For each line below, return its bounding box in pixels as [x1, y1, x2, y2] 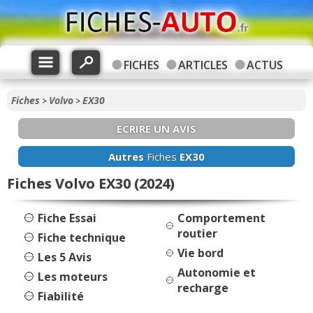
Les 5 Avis [38, 249, 92, 265]
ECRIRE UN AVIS [117, 122, 196, 136]
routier [177, 226, 217, 242]
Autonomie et [177, 265, 256, 281]
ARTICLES [177, 57, 228, 73]
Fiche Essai [38, 210, 96, 226]
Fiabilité [38, 289, 84, 305]
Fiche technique [38, 230, 126, 246]
